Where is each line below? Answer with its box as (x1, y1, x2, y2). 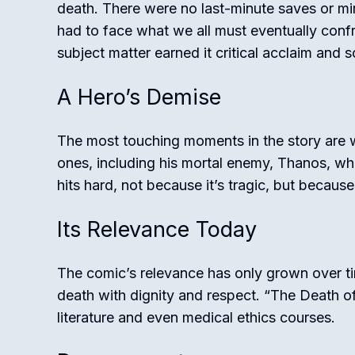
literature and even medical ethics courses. (57, 309, 335, 326)
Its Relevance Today (57, 216, 257, 242)
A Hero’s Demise (57, 84, 221, 110)
